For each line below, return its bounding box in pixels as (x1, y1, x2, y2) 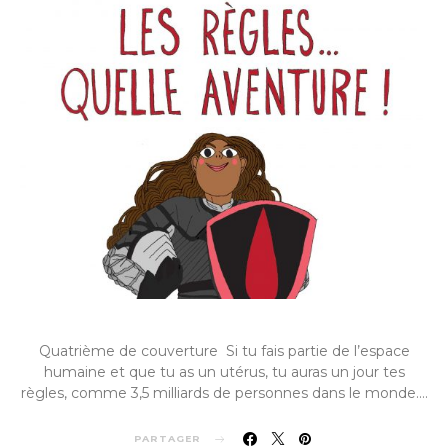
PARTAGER (133, 433, 201, 444)
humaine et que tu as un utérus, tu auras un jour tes (43, 363, 405, 381)
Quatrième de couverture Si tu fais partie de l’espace (38, 342, 410, 360)
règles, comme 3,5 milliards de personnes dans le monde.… (20, 384, 428, 402)
